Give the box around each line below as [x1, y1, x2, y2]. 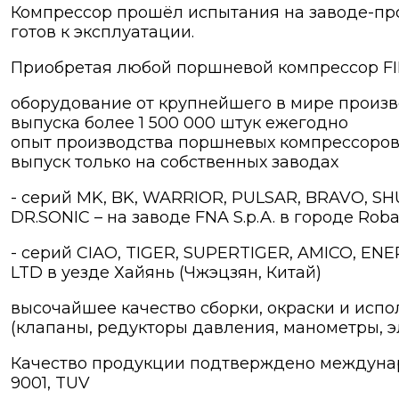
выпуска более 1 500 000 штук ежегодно [11, 113, 348, 134]
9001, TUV [11, 373, 90, 394]
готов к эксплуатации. [11, 22, 194, 43]
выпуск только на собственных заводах [11, 152, 338, 173]
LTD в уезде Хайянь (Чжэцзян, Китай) [11, 263, 322, 283]
